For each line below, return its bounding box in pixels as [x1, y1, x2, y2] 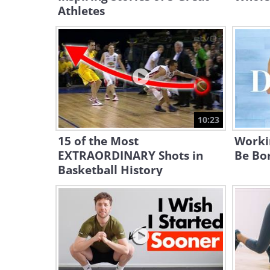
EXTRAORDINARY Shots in [58, 148, 203, 163]
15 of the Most [58, 133, 139, 149]
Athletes [58, 3, 105, 19]
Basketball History [58, 162, 163, 178]
